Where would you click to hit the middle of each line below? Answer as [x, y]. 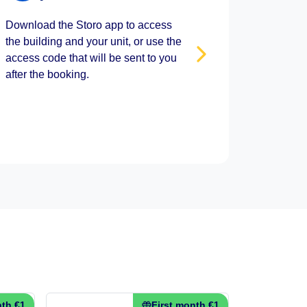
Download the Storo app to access [88, 25]
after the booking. [47, 74]
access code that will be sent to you [91, 58]
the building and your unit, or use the [93, 41]
